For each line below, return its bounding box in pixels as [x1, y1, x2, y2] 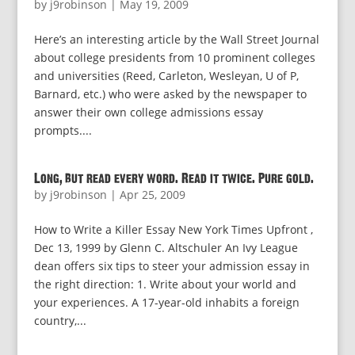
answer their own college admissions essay [33, 105, 263, 120]
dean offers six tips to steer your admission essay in [33, 258, 310, 273]
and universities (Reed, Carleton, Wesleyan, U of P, [33, 68, 299, 83]
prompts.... [33, 123, 92, 138]
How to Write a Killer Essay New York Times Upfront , [33, 222, 313, 237]
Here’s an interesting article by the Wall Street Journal [33, 32, 319, 47]
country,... [33, 313, 86, 328]
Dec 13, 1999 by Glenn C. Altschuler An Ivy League [33, 240, 298, 255]
